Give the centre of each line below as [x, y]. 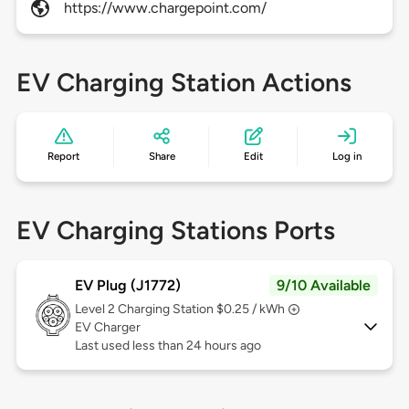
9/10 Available [324, 286]
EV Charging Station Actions [184, 83]
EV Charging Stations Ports [175, 231]
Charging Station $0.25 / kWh [201, 309]
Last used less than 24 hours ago [168, 346]
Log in [346, 157]
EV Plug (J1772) [127, 286]
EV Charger [107, 328]
